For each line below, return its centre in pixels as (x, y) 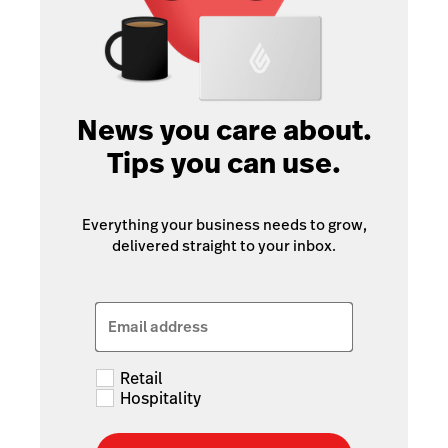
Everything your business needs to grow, (224, 224)
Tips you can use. (224, 164)
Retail (141, 379)
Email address (158, 327)
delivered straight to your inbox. (224, 245)
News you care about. (224, 131)
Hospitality (160, 399)
